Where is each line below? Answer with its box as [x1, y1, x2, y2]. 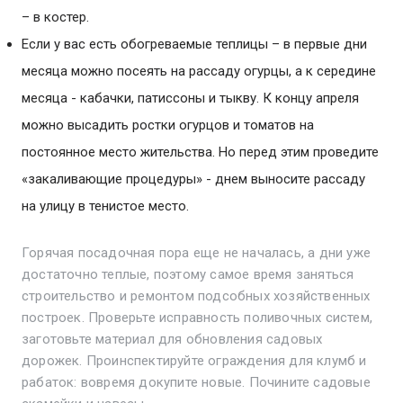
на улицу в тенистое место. [22, 198, 189, 214]
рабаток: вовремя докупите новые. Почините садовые [22, 374, 371, 390]
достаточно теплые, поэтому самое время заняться [22, 266, 354, 282]
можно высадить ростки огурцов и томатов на [22, 117, 314, 133]
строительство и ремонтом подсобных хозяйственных [22, 288, 371, 304]
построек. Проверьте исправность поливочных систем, [22, 309, 373, 326]
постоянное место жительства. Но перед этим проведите [22, 144, 379, 160]
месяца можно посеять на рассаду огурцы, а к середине [22, 63, 376, 79]
